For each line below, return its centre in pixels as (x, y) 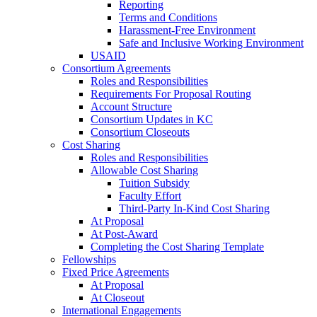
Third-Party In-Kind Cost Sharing (194, 209)
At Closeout (117, 298)
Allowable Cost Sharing (144, 171)
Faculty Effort (150, 196)
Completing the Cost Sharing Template (177, 247)
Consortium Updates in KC (152, 120)
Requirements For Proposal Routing (171, 94)
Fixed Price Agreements (116, 272)
